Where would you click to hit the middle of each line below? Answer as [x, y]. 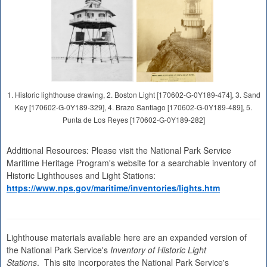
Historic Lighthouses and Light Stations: [82, 175]
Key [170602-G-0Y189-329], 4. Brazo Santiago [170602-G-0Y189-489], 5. [133, 107]
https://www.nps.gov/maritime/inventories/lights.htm [113, 188]
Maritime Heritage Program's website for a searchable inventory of [131, 163]
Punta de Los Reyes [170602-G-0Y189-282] [133, 119]
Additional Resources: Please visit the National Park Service [119, 150]
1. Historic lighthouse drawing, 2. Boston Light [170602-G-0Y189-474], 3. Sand [133, 94]
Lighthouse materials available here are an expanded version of [127, 237]
